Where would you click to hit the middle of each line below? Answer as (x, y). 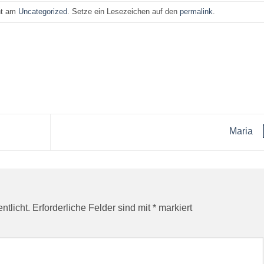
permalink (196, 11)
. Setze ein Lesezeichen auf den (123, 11)
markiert (174, 208)
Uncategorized (42, 11)
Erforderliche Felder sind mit (93, 208)
